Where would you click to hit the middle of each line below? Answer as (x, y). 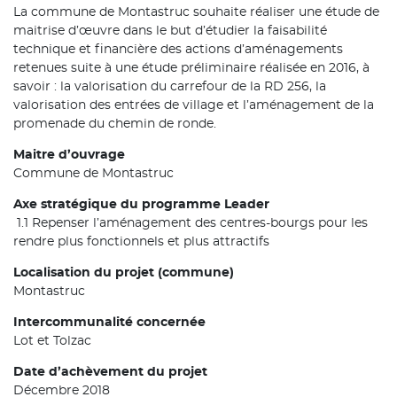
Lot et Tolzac (52, 341)
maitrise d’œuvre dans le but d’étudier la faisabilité (170, 31)
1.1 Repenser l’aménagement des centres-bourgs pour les (191, 223)
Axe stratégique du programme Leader (141, 205)
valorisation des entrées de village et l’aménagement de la (194, 105)
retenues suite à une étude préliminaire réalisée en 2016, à (191, 68)
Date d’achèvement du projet (110, 372)
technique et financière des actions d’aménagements (178, 50)
